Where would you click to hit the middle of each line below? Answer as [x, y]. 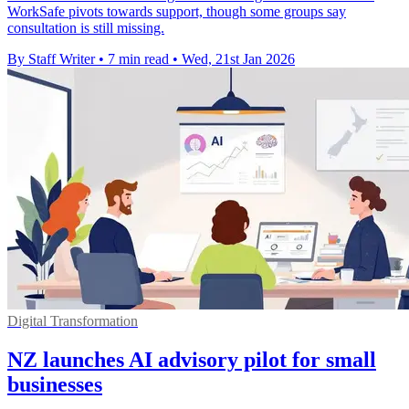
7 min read [138, 59]
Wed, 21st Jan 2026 [238, 59]
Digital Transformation [73, 321]
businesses [55, 384]
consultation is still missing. [86, 28]
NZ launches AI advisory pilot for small [192, 359]
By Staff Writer [51, 59]
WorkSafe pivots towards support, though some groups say [177, 12]
